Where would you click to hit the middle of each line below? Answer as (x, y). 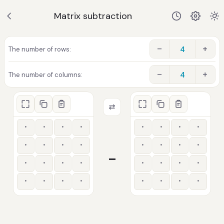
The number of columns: (45, 74)
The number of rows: (40, 49)
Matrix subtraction (93, 16)
